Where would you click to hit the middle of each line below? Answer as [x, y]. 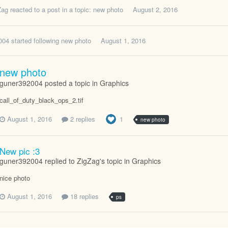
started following [35, 41]
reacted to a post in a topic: [51, 9]
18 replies [83, 196]
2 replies [82, 119]
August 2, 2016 [155, 9]
